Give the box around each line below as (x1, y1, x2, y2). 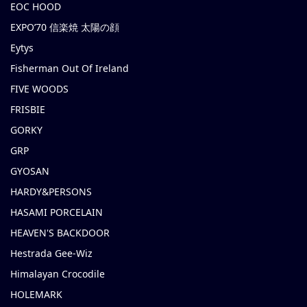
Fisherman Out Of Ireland (10, 62, 129, 75)
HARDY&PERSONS (10, 185, 92, 199)
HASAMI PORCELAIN (10, 206, 103, 219)
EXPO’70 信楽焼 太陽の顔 (10, 21, 119, 34)
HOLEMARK (10, 288, 62, 302)
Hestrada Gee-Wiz (10, 247, 93, 260)
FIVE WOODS (10, 82, 69, 96)
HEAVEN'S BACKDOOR (10, 226, 110, 240)
